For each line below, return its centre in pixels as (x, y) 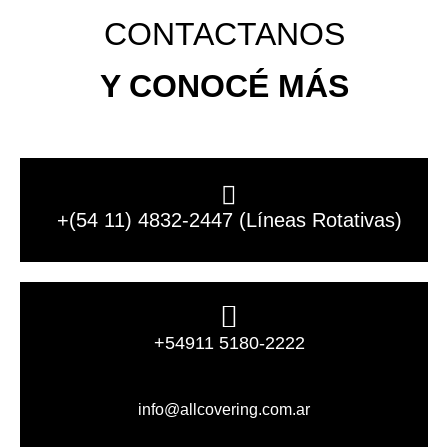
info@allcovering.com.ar (224, 410)
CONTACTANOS (224, 33)
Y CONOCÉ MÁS (224, 86)
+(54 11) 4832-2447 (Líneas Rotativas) (229, 220)
